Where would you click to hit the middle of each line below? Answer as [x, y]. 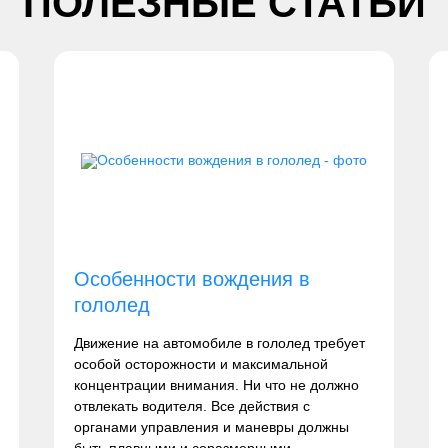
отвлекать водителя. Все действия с [192, 406]
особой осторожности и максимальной [201, 364]
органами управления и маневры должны [212, 427]
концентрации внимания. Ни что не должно [217, 385]
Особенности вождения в [192, 279]
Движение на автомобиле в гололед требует [220, 343]
